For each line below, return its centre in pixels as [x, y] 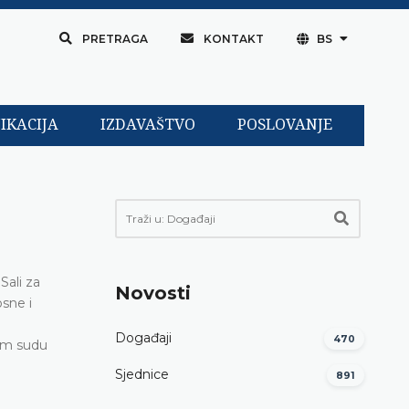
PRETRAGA [115, 39]
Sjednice [142, 375]
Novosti [153, 293]
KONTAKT [233, 39]
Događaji [143, 338]
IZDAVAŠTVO [147, 125]
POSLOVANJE [284, 125]
